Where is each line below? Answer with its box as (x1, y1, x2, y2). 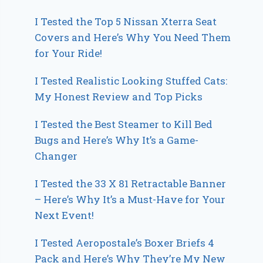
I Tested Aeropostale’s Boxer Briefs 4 (35, 235, 215, 249)
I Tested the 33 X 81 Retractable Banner (35, 176, 227, 190)
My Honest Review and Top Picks (35, 89, 203, 103)
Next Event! (35, 208, 95, 222)
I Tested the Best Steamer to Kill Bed (35, 117, 213, 131)
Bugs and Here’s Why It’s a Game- (35, 133, 199, 147)
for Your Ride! (35, 46, 103, 60)
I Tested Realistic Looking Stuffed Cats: (35, 73, 228, 87)
